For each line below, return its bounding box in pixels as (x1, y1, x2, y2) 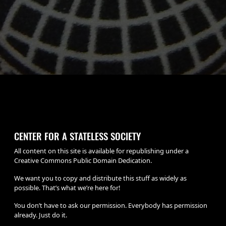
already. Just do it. (14, 210, 67, 220)
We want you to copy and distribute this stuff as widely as (14, 174, 187, 183)
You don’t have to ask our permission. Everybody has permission (14, 201, 207, 210)
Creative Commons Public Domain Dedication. (14, 156, 152, 165)
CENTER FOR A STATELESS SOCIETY (14, 130, 141, 143)
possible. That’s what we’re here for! (14, 183, 120, 193)
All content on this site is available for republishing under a (14, 146, 189, 156)
